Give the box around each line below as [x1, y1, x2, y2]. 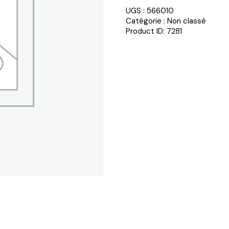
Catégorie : [126, 15, 167, 26]
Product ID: [126, 26, 167, 36]
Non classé [167, 15, 206, 26]
